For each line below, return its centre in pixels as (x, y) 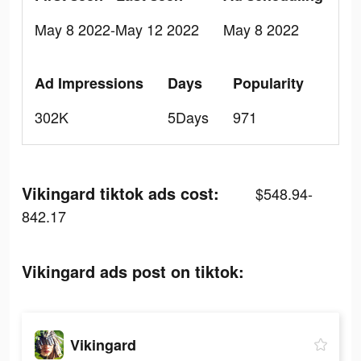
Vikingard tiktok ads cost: (120, 193)
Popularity (268, 83)
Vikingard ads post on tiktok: (133, 271)
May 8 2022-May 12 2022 (117, 29)
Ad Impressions (89, 83)
